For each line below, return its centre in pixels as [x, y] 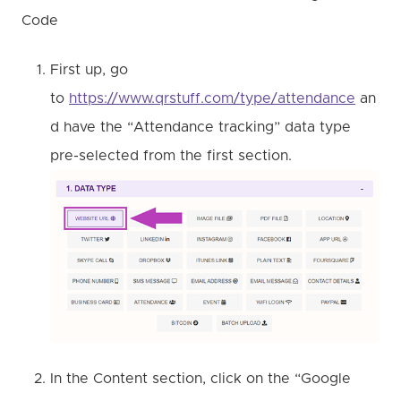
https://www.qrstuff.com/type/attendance [212, 98]
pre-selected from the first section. [171, 155]
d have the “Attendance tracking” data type [200, 127]
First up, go [89, 69]
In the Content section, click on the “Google [200, 379]
